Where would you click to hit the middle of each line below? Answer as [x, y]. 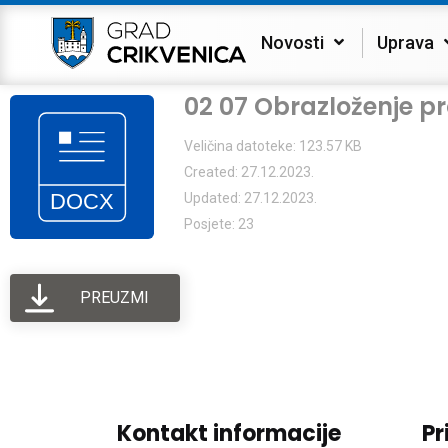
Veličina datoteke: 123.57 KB [273, 146]
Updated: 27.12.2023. [250, 198]
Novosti [292, 42]
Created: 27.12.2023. [249, 172]
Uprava [405, 42]
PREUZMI [114, 297]
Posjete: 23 [219, 224]
